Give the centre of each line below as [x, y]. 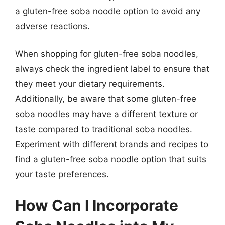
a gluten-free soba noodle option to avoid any [108, 11]
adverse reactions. [52, 26]
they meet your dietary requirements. [90, 84]
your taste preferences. [62, 174]
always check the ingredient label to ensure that [112, 69]
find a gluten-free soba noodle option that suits [111, 159]
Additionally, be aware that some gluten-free [106, 99]
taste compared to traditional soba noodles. [104, 129]
